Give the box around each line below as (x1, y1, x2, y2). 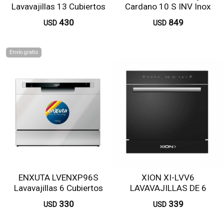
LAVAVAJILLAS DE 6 (129, 183, 206, 193)
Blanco (45, 12, 71, 22)
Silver (48, 193, 69, 203)
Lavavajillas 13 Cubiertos (11, 1, 105, 11)
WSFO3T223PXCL (133, 12, 203, 22)
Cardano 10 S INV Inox (125, 1, 211, 11)
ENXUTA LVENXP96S (18, 172, 98, 182)
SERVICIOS (146, 193, 189, 203)
